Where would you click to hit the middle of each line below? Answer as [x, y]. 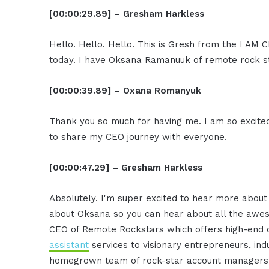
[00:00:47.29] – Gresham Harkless [126, 167]
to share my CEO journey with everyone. [138, 137]
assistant [69, 245]
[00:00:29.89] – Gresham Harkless [127, 14]
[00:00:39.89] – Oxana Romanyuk [125, 90]
